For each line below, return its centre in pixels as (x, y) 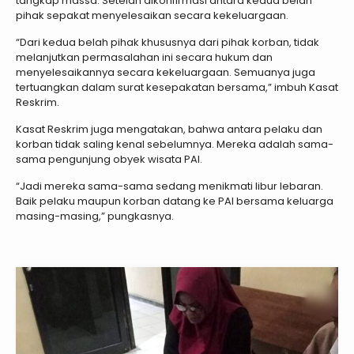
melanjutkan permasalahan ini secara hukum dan (144, 57)
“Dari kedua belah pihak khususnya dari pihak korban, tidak (168, 42)
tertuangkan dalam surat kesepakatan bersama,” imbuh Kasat (177, 87)
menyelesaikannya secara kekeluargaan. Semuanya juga (166, 72)
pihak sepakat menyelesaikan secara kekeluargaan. (152, 15)
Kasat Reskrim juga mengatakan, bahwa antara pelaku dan (169, 129)
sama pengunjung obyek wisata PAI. (109, 159)
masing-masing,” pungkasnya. (95, 216)
